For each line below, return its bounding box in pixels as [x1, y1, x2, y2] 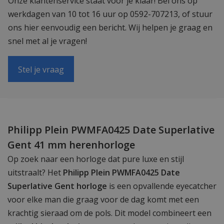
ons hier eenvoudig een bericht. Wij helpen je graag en [8, 21, 212, 33]
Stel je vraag [18, 63, 64, 75]
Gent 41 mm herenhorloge [7, 138, 135, 152]
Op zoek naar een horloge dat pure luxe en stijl [7, 153, 184, 165]
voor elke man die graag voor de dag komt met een [7, 194, 199, 205]
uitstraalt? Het [7, 167, 63, 178]
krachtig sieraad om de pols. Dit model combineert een [7, 207, 211, 219]
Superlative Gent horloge [7, 180, 107, 192]
